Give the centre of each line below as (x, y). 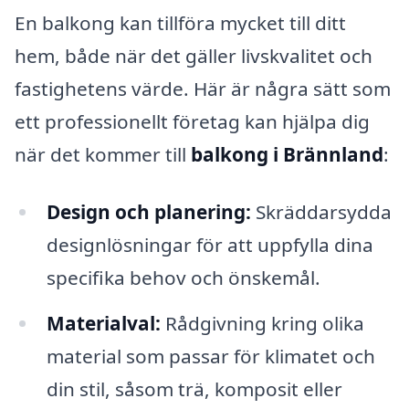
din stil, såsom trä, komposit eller (194, 389)
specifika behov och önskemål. (183, 278)
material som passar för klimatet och (210, 357)
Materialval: (103, 324)
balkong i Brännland (287, 154)
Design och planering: (148, 212)
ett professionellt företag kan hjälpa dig (192, 121)
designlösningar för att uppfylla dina (210, 245)
